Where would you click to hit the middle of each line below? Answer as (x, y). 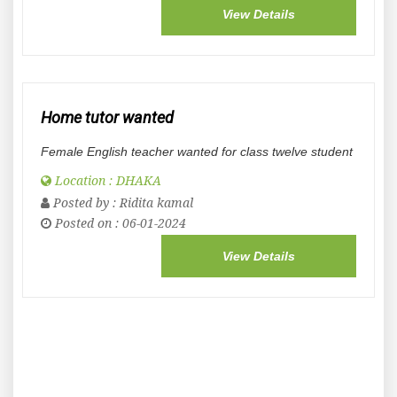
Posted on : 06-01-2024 (119, 223)
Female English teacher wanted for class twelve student (197, 152)
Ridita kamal (156, 203)
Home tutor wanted (107, 117)
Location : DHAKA (106, 181)
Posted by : (85, 203)
